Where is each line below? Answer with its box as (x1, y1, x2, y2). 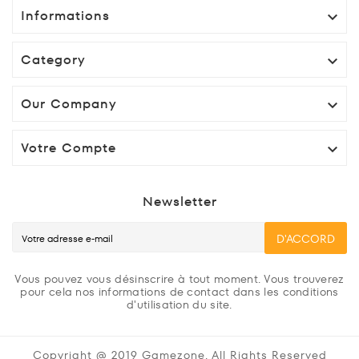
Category (21, 50, 86, 70)
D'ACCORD (276, 230, 335, 247)
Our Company (21, 95, 117, 114)
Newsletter (142, 192, 217, 212)
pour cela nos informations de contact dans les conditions (20, 284, 339, 301)
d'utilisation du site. (127, 296, 232, 313)
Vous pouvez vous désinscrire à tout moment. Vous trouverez (14, 271, 345, 288)
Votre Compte (21, 139, 116, 158)
